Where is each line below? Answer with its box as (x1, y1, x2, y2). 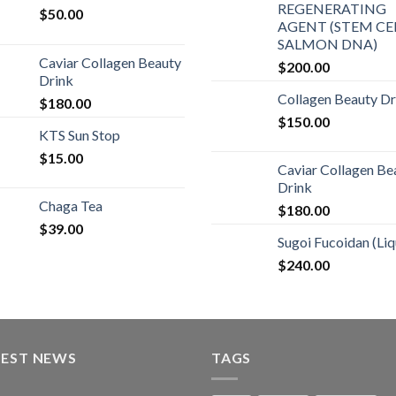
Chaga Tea (39, 196, 103, 214)
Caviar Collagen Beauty (39, 53, 181, 71)
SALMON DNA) (278, 34, 377, 52)
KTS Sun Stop (39, 126, 120, 143)
